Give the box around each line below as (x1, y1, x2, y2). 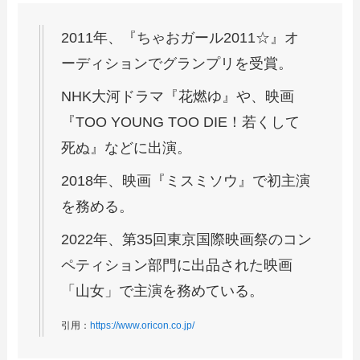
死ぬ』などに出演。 (61, 140, 192, 157)
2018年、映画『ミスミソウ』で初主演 (61, 173, 311, 189)
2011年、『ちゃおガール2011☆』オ (61, 30, 300, 47)
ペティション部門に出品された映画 (61, 256, 293, 273)
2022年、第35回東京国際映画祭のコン (61, 231, 313, 247)
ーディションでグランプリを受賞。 (61, 55, 293, 72)
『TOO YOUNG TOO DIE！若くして (61, 114, 301, 131)
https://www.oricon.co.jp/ (90, 319, 195, 331)
